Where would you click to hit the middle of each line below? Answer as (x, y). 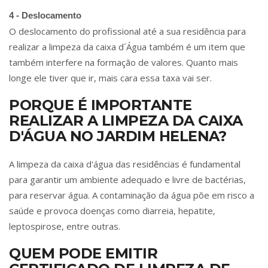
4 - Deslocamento (45, 16)
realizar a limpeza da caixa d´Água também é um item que (127, 47)
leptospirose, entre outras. (65, 226)
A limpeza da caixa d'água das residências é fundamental (125, 164)
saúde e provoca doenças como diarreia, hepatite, (112, 211)
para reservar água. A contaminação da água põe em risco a (132, 195)
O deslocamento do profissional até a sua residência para (127, 31)
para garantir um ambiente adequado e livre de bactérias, (127, 180)
